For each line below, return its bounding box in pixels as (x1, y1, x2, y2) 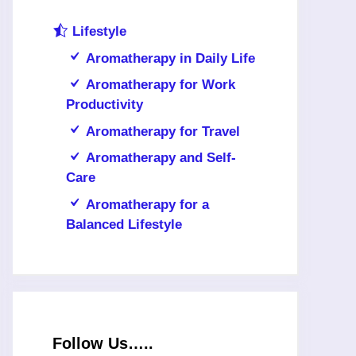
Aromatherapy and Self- (86, 150, 237, 166)
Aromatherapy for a (86, 196, 210, 212)
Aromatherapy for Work (86, 77, 236, 93)
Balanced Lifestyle (66, 216, 182, 232)
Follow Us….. (52, 334, 153, 352)
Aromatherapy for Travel (86, 123, 241, 139)
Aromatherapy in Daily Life (86, 50, 256, 66)
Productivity (66, 97, 143, 113)
